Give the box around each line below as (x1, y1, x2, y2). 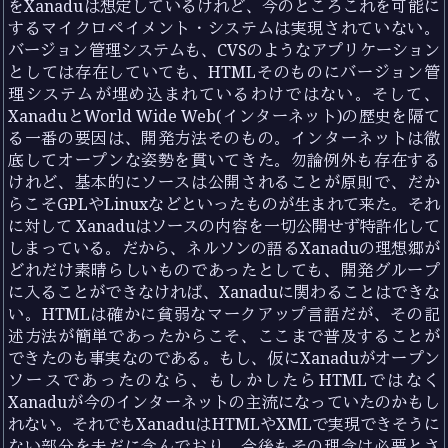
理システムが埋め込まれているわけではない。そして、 (8, 82, 440, 105)
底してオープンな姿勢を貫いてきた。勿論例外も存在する (8, 148, 440, 171)
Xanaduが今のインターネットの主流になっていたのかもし (8, 390, 440, 413)
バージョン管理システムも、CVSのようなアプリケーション (8, 38, 440, 61)
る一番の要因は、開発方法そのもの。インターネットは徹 (8, 126, 440, 149)
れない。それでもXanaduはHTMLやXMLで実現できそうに (8, 412, 440, 435)
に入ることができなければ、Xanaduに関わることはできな (8, 280, 440, 303)
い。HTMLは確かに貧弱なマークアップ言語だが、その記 (8, 302, 440, 325)
